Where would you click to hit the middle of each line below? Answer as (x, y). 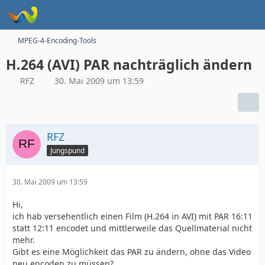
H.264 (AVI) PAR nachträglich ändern (129, 64)
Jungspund (67, 150)
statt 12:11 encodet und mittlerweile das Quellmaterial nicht (132, 228)
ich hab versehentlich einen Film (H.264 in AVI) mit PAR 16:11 (132, 216)
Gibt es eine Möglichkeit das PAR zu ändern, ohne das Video (132, 252)
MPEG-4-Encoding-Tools (57, 41)
